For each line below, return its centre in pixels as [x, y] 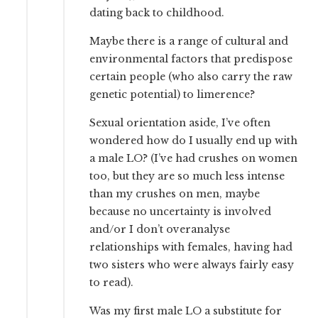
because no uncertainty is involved [181, 212]
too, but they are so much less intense [187, 176]
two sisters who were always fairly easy [192, 265]
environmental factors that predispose [191, 59]
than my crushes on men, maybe [175, 194]
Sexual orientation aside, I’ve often [180, 123]
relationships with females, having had [191, 247]
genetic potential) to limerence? [172, 95]
